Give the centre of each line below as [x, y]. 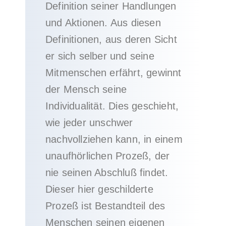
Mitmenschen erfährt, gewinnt [114, 73]
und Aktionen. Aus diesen [103, 23]
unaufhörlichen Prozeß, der [108, 156]
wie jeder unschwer [89, 123]
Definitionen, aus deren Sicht [111, 39]
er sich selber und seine [100, 56]
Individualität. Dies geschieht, [112, 106]
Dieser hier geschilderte [99, 189]
